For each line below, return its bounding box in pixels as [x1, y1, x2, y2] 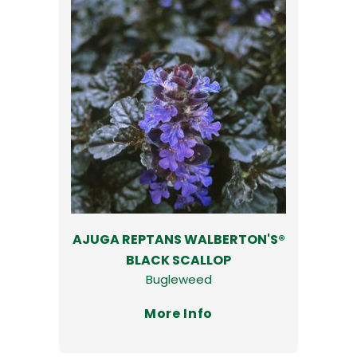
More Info [144, 304, 213, 323]
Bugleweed [145, 270, 212, 288]
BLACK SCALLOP [126, 251, 231, 269]
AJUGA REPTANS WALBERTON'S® [72, 230, 285, 249]
